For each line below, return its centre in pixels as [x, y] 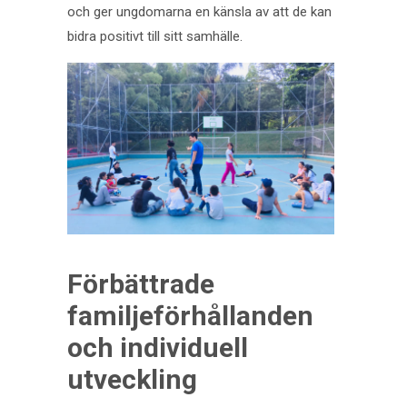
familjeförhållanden [190, 316]
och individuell [158, 348]
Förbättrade [141, 284]
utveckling [132, 380]
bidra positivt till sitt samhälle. [155, 37]
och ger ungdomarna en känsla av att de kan [199, 12]
